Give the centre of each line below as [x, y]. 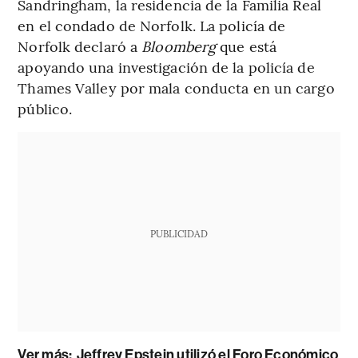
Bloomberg [179, 46]
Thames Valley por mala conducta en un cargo [176, 87]
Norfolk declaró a [80, 46]
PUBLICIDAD [179, 233]
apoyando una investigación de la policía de [166, 66]
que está [247, 46]
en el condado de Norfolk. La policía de [152, 25]
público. [45, 108]
